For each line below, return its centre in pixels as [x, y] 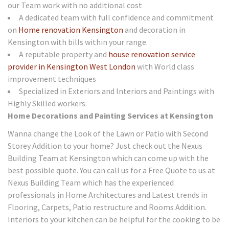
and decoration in [154, 30]
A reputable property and [64, 54]
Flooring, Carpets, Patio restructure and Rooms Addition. [107, 207]
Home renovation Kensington [71, 30]
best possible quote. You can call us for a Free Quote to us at [111, 170]
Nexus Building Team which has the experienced [91, 182]
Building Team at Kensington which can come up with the [108, 158]
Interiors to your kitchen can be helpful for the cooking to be [114, 219]
